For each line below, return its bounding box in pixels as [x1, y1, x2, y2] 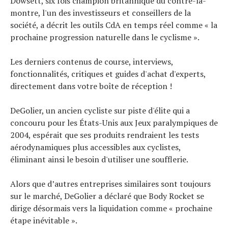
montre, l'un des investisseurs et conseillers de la [10, 7, 191, 18]
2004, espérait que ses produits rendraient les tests [10, 129, 199, 140]
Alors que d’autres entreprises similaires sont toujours [10, 178, 211, 189]
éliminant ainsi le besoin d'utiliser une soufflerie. [10, 153, 188, 165]
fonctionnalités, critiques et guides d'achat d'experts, [10, 68, 206, 79]
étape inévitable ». [10, 214, 77, 226]
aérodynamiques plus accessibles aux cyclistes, [10, 141, 181, 153]
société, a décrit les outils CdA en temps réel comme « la [10, 19, 217, 31]
